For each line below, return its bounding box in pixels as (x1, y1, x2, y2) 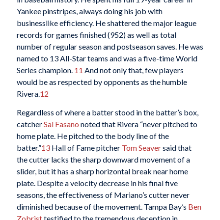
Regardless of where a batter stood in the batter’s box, (16, 107, 198, 117)
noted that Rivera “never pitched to (79, 119, 197, 129)
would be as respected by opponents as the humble (16, 77, 187, 87)
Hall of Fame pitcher (50, 142, 122, 152)
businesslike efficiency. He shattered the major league (16, 18, 196, 28)
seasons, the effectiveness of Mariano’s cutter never (16, 190, 190, 199)
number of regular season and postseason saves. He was (16, 42, 203, 52)
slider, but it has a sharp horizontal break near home (16, 166, 188, 176)
